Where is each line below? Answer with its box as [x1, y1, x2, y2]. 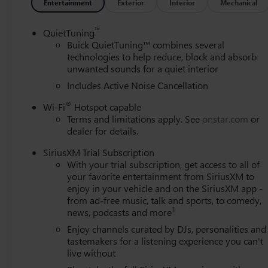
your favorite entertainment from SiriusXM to [67, 169, 255, 182]
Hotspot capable [72, 100, 142, 113]
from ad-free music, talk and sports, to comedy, [67, 193, 262, 206]
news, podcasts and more [67, 205, 172, 218]
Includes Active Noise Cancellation [67, 78, 209, 92]
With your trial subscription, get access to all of [67, 157, 260, 170]
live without [67, 246, 116, 259]
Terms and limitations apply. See [67, 112, 203, 125]
